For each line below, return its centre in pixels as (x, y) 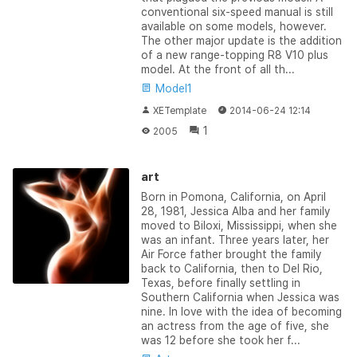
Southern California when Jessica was (240, 297)
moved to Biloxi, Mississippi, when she (239, 225)
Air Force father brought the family (231, 254)
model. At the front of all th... (218, 69)
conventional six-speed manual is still (237, 12)
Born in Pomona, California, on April (233, 196)
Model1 (172, 88)
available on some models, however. (233, 26)
